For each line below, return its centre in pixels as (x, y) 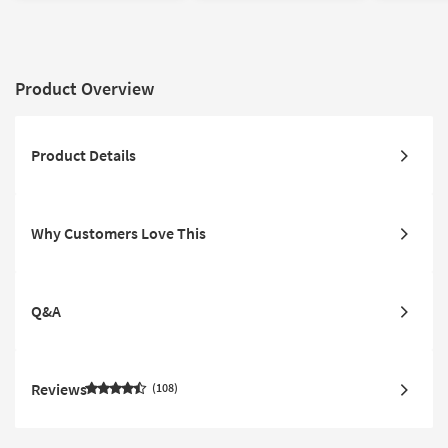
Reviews (59, 389)
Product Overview (84, 89)
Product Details (83, 155)
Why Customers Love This (118, 233)
